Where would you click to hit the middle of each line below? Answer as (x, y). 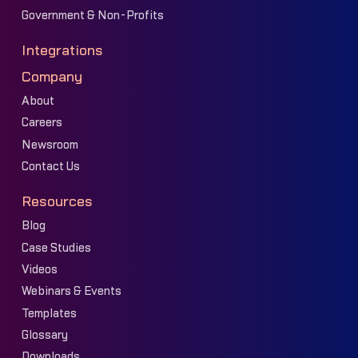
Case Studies (56, 248)
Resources (57, 201)
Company (52, 77)
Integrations (62, 51)
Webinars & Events (71, 292)
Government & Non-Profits (92, 16)
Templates (49, 313)
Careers (42, 123)
